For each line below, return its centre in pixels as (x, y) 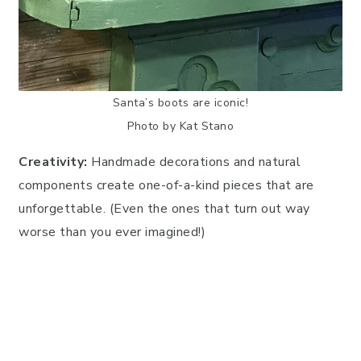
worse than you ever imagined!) (112, 232)
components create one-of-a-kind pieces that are (166, 186)
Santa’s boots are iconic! (180, 103)
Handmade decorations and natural (194, 162)
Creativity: (53, 162)
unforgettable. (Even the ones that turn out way (164, 209)
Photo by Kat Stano (180, 127)
